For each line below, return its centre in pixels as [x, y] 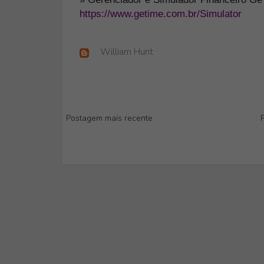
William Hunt [126, 52]
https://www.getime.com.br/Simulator [160, 14]
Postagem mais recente [109, 118]
